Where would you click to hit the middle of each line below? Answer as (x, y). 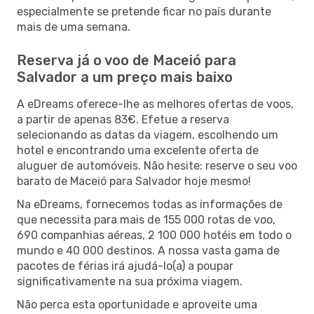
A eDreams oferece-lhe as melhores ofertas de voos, (155, 104)
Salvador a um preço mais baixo (125, 77)
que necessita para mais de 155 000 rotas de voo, (146, 219)
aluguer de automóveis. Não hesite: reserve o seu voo (157, 165)
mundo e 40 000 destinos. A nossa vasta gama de (148, 250)
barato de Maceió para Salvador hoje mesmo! (134, 181)
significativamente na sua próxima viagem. (130, 281)
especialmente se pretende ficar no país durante (144, 11)
